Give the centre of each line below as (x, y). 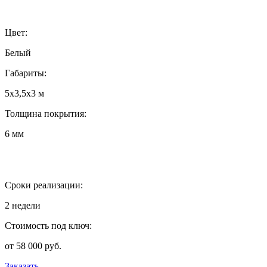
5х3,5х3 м (24, 93)
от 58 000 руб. (33, 246)
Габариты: (26, 73)
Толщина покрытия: (46, 113)
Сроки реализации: (44, 185)
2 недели (23, 205)
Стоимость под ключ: (48, 225)
